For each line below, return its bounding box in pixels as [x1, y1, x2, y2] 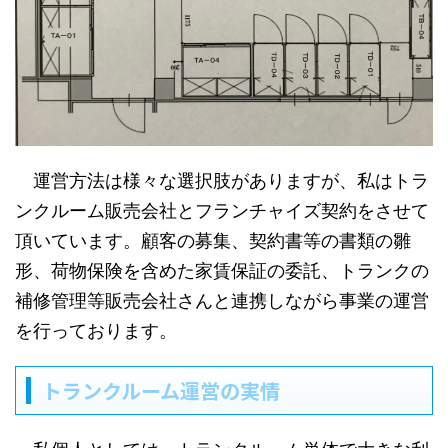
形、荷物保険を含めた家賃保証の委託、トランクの [15, 260, 429, 282]
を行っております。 [15, 320, 177, 342]
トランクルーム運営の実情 [42, 376, 280, 406]
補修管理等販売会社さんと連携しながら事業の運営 [15, 290, 429, 312]
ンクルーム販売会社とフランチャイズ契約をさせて [15, 200, 429, 222]
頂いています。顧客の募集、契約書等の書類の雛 [15, 230, 411, 252]
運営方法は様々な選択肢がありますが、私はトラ [15, 170, 429, 192]
